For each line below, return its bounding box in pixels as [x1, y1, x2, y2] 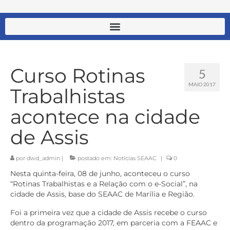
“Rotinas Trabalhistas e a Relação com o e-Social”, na [10, 179, 198, 189]
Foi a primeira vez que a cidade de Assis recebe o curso [10, 208, 207, 218]
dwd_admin [27, 155, 60, 162]
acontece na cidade [10, 105, 200, 129]
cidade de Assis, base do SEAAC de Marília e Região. [10, 189, 195, 199]
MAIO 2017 [188, 81, 216, 88]
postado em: [76, 155, 113, 162]
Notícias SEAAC [113, 155, 157, 162]
